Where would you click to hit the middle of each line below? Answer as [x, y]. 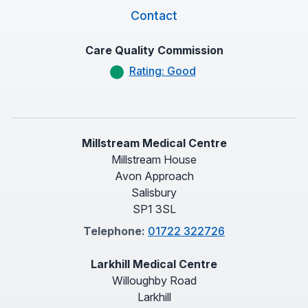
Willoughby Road [154, 280]
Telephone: [115, 231]
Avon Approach [154, 176]
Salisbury [154, 192]
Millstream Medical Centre [154, 143]
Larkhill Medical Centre [154, 264]
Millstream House [154, 159]
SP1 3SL [154, 209]
